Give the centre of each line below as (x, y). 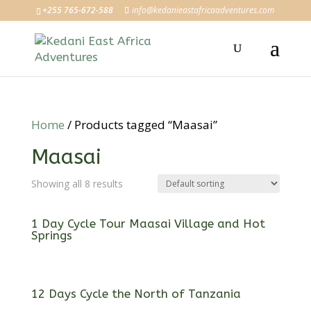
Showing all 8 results (77, 184)
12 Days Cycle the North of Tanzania (136, 293)
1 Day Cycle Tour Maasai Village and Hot (148, 223)
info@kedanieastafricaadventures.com (203, 10)
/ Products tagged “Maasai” (141, 125)
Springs (51, 235)
